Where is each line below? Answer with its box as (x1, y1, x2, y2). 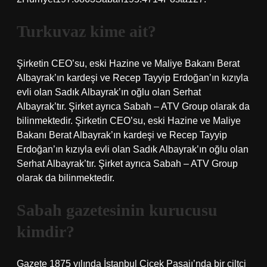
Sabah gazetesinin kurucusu (17, 201, 218, 219)
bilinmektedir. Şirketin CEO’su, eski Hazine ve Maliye (17, 116, 241, 126)
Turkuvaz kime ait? (17, 22, 156, 41)
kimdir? (17, 222, 74, 241)
